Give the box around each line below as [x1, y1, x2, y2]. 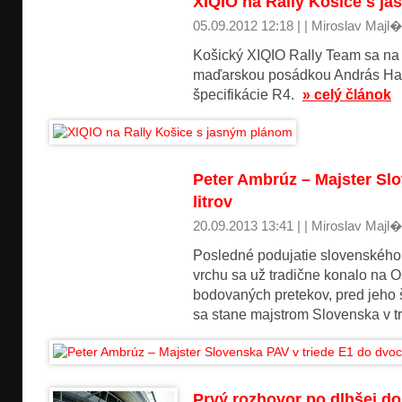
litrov [193, 192, 232, 211]
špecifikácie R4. [193, 87, 298, 102]
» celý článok [302, 87, 391, 102]
